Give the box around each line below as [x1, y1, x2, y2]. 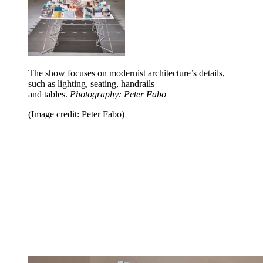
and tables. [28, 89, 70, 99]
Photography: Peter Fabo [70, 89, 166, 99]
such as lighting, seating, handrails [28, 78, 154, 89]
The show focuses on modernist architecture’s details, [28, 68, 225, 78]
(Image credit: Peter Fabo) [28, 109, 124, 119]
